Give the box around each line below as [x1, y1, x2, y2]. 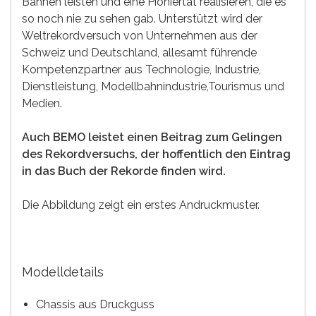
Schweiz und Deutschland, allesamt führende [22, 45, 257, 59]
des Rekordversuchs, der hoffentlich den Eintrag [22, 147, 291, 161]
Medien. [22, 96, 62, 110]
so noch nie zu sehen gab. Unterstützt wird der [22, 11, 262, 25]
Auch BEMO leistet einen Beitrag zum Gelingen [22, 130, 282, 144]
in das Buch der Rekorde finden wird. [22, 164, 226, 178]
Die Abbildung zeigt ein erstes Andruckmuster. [22, 197, 260, 212]
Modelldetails [22, 265, 104, 280]
